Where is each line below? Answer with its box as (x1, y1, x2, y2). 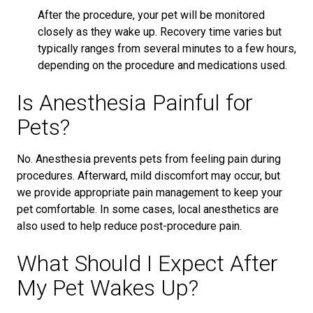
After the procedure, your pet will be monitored (38, 8, 265, 22)
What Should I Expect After (17, 250, 278, 277)
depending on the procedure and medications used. (38, 59, 287, 72)
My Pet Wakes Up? (17, 275, 198, 301)
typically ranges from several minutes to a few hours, (38, 42, 296, 55)
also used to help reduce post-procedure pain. (17, 219, 242, 233)
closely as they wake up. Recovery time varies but (38, 25, 282, 38)
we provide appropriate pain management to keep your (17, 186, 282, 199)
